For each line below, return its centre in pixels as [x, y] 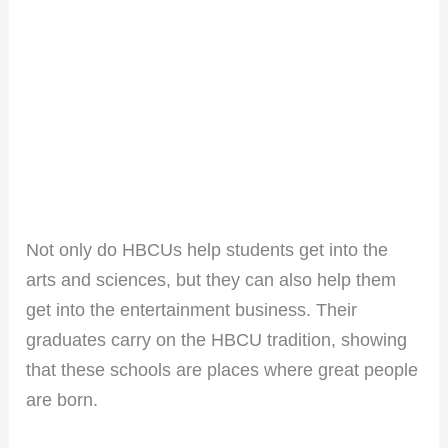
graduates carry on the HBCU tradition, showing [217, 339]
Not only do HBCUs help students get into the [207, 249]
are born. [62, 399]
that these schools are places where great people [222, 369]
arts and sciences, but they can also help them [211, 279]
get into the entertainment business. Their [192, 309]
